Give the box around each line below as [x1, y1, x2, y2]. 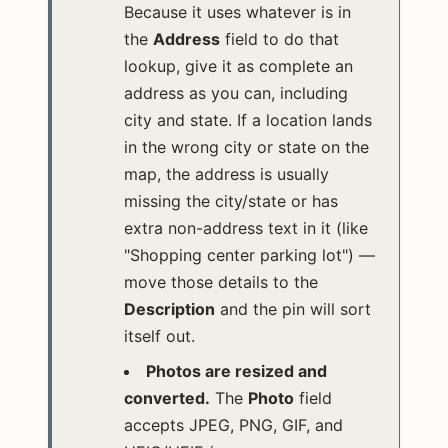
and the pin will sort [215, 298, 371, 319]
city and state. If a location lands [124, 109, 372, 130]
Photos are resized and [146, 360, 327, 381]
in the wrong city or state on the [124, 136, 369, 157]
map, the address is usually [124, 163, 329, 184]
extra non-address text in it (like [124, 217, 368, 238]
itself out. [124, 325, 195, 346]
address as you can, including [124, 82, 348, 103]
